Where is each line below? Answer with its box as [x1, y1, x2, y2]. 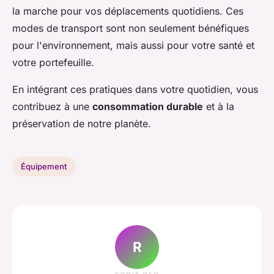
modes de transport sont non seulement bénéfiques [12, 22, 249, 35]
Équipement [21, 161, 67, 172]
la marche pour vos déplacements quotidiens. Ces [12, 5, 243, 18]
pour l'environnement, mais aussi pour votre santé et [12, 39, 254, 52]
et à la [203, 100, 234, 113]
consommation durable [92, 100, 203, 113]
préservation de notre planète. [12, 117, 151, 130]
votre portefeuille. [12, 56, 94, 69]
